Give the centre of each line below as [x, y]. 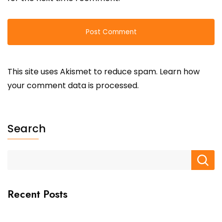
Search [27, 129]
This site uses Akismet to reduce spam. [83, 72]
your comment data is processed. [73, 86]
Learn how [180, 72]
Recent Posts [37, 194]
